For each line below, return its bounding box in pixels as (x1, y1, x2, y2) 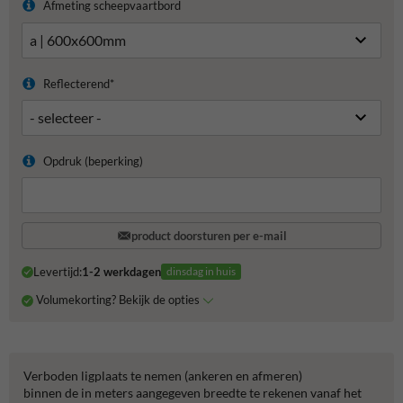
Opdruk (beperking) (42, 154, 143, 169)
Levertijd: (32, 264, 82, 280)
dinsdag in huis (166, 264, 236, 279)
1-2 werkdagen (81, 264, 161, 280)
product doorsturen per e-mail (130, 228, 287, 244)
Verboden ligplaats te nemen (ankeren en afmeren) (23, 367, 302, 383)
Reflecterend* (42, 76, 114, 91)
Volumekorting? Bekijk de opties (35, 291, 202, 307)
